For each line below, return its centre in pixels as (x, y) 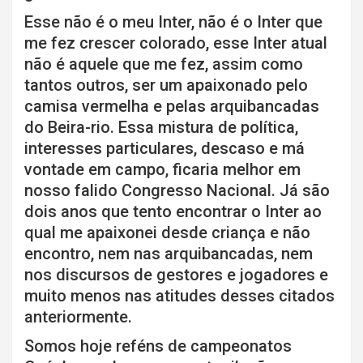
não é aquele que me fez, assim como (164, 64)
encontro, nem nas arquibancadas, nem (169, 254)
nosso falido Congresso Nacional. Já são (177, 191)
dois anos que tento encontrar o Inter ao (173, 212)
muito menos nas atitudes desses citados (179, 296)
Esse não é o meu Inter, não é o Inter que (173, 22)
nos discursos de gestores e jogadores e (176, 275)
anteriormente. (78, 317)
